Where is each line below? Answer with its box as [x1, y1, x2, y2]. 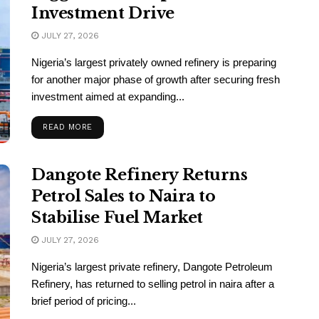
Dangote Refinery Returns [31, 165, 248, 185]
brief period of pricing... [31, 295, 136, 308]
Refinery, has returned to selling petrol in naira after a [31, 278, 274, 291]
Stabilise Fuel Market [31, 208, 203, 228]
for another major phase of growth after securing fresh [31, 73, 280, 85]
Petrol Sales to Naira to [31, 187, 216, 206]
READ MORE [43, 122, 93, 132]
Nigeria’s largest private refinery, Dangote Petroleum [31, 261, 273, 273]
